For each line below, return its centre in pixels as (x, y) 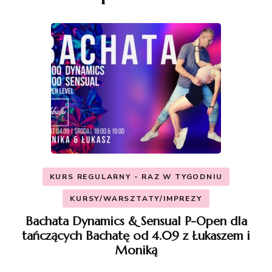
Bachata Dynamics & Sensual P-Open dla (136, 221)
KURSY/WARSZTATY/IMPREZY (136, 198)
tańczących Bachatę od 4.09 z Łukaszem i (136, 236)
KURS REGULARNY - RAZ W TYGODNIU (136, 176)
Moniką (136, 250)
